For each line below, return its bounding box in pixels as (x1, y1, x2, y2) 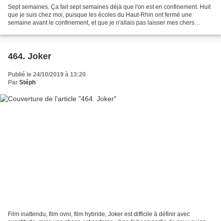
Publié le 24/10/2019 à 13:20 (8, 71, 86, 78)
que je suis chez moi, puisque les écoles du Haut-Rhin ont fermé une (8, 11, 192, 18)
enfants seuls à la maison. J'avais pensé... (8, 27, 120, 34)
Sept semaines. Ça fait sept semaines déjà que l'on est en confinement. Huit (8, 3, 211, 10)
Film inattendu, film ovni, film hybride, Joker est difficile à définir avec (8, 211, 190, 218)
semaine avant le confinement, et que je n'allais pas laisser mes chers (8, 19, 194, 26)
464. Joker (8, 51, 51, 61)
